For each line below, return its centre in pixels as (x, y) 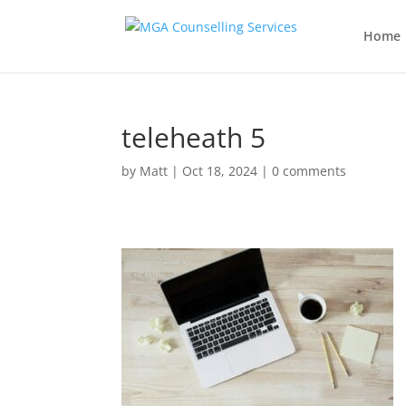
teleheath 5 (194, 137)
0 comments (309, 171)
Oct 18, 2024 (220, 171)
